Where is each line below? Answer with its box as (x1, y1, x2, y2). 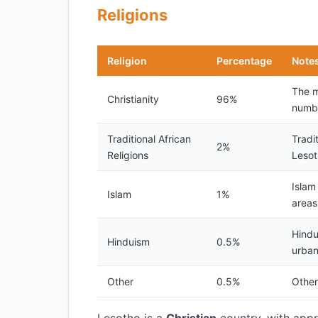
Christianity (107, 93, 159, 105)
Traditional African (107, 133, 191, 145)
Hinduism (107, 236, 150, 248)
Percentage (216, 55, 272, 67)
